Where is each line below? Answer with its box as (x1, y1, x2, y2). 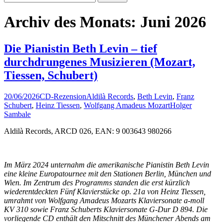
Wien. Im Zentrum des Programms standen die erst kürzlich (4, 178, 190, 187)
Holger (170, 101, 192, 110)
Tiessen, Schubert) (4, 68, 98, 82)
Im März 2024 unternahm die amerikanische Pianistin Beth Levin (4, 160, 209, 169)
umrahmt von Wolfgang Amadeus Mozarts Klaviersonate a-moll (4, 196, 204, 205)
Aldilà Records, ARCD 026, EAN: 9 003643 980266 (4, 126, 171, 135)
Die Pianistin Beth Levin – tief (4, 42, 157, 55)
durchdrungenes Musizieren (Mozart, (4, 55, 195, 68)
